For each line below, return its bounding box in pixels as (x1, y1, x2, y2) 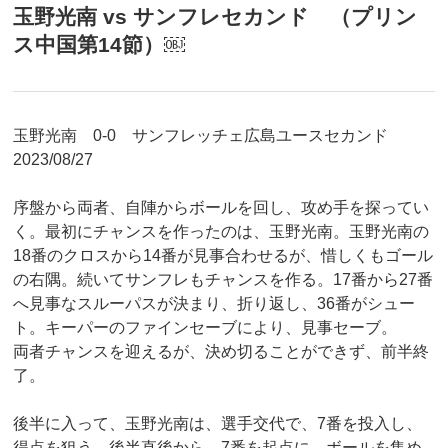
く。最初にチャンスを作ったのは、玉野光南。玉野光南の (12, 222, 429, 240)
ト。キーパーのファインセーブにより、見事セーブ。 (12, 318, 397, 336)
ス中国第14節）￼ (12, 32, 185, 56)
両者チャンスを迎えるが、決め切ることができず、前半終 (12, 342, 429, 360)
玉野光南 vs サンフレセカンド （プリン (12, 4, 417, 28)
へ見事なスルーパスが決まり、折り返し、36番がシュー (12, 294, 415, 312)
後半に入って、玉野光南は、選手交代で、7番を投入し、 (12, 414, 422, 432)
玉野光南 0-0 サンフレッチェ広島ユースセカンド (12, 126, 404, 144)
